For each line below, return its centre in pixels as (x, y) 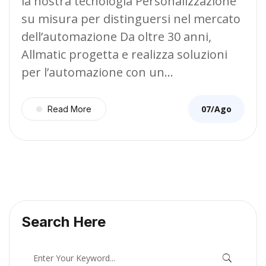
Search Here (64, 222)
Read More (69, 109)
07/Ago (216, 109)
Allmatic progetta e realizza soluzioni (124, 55)
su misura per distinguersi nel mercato (131, 19)
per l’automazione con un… (97, 72)
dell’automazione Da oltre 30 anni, (116, 37)
